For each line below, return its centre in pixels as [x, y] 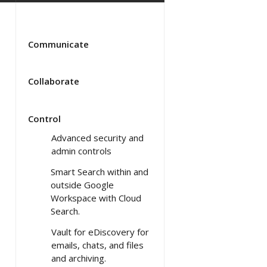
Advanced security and [97, 137]
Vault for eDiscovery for [100, 232]
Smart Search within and [100, 171]
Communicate [58, 44]
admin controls [81, 150]
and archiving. [79, 258]
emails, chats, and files [97, 245]
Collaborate [54, 81]
